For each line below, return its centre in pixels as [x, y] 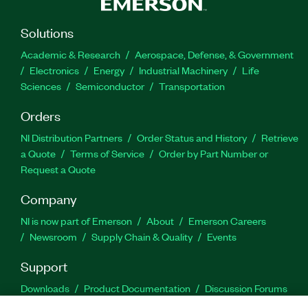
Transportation [192, 86]
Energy [109, 70]
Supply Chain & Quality [142, 236]
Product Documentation [137, 288]
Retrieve [280, 137]
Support [44, 265]
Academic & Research [70, 54]
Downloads [45, 288]
